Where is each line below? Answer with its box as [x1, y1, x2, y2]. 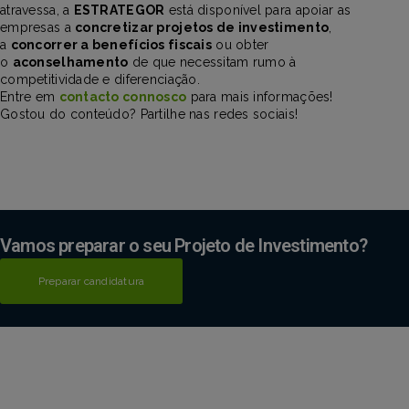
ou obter [211, 37, 269, 52]
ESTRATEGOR [73, 2, 165, 17]
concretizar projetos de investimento [75, 19, 330, 35]
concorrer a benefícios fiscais [10, 37, 212, 52]
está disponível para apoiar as [164, 2, 351, 17]
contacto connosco [58, 89, 187, 104]
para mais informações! [186, 89, 333, 104]
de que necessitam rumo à [128, 54, 297, 69]
